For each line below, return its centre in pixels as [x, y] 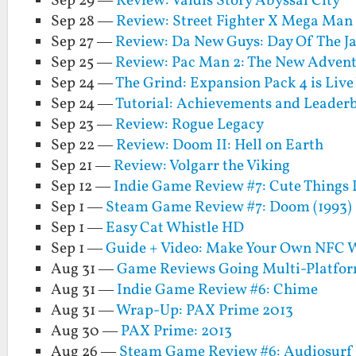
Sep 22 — [84, 145]
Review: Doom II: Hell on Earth [220, 145]
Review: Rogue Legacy [190, 124]
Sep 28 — [84, 21]
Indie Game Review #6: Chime [218, 290]
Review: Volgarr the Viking [202, 166]
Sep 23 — [83, 124]
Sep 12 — [83, 186]
